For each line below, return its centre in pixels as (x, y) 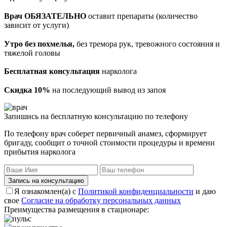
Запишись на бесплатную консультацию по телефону (96, 116)
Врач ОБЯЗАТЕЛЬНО (45, 16)
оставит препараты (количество (142, 16)
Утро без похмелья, (39, 44)
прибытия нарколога (40, 152)
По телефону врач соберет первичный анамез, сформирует (105, 133)
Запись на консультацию (46, 180)
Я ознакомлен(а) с (46, 191)
